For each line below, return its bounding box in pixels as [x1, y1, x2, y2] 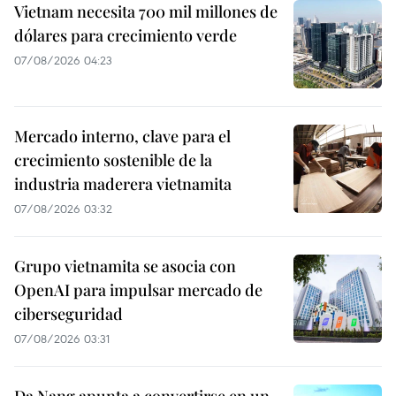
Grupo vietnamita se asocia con [14, 255, 236, 277]
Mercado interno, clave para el [14, 125, 231, 147]
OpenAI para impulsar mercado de [14, 278, 263, 301]
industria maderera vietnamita [14, 172, 232, 194]
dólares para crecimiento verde [14, 24, 237, 46]
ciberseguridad [14, 302, 123, 324]
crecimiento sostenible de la [14, 148, 212, 171]
